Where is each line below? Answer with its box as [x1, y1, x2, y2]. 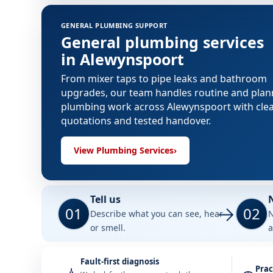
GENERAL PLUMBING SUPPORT [61, 21, 168, 30]
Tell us [90, 193, 121, 206]
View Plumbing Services [74, 144, 174, 156]
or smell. [90, 222, 126, 233]
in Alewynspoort [61, 49, 184, 69]
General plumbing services [61, 32, 264, 52]
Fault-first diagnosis [80, 256, 159, 267]
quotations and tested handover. [61, 114, 211, 127]
